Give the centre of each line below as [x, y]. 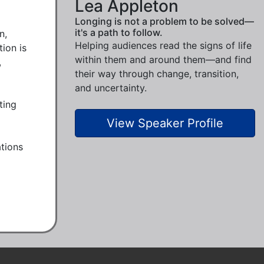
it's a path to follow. [119, 32]
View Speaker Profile [165, 123]
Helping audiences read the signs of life [163, 45]
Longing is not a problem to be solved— [164, 21]
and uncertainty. [111, 88]
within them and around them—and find [163, 60]
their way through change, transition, [157, 74]
